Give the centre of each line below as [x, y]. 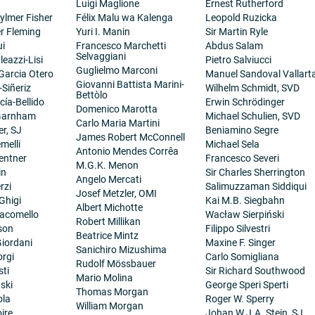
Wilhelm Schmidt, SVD [252, 88]
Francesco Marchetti [121, 46]
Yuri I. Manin [103, 32]
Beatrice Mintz [108, 236]
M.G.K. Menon [108, 165]
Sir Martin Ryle [236, 32]
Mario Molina [105, 278]
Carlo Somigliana [242, 257]
